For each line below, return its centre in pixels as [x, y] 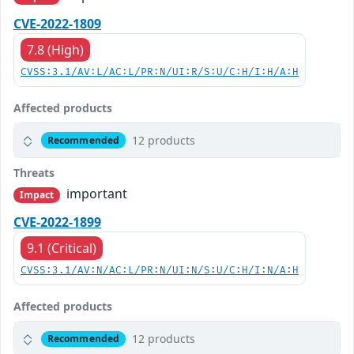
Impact [37, 195]
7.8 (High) [55, 50]
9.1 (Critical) [62, 249]
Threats [34, 173]
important [96, 194]
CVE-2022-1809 [57, 24]
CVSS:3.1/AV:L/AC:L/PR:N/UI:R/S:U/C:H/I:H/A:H [160, 73]
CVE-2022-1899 [57, 222]
